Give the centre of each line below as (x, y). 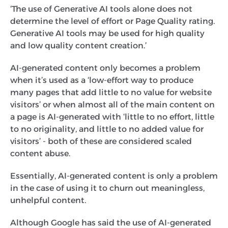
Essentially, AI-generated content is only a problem (114, 176)
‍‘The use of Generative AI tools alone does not (101, 9)
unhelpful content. (49, 200)
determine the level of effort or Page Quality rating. (112, 21)
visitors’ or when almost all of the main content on (112, 104)
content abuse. (41, 153)
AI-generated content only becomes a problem (105, 68)
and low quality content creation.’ (78, 45)
